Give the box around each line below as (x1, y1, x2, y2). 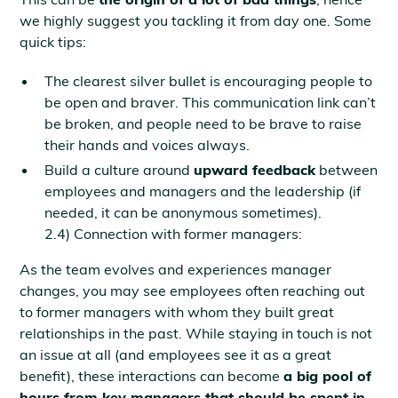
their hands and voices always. (44, 136, 251, 154)
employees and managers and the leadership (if (44, 182, 362, 200)
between (315, 161, 378, 179)
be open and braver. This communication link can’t (44, 93, 377, 111)
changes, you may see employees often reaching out (20, 282, 366, 299)
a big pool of (283, 367, 372, 385)
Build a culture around (44, 161, 195, 179)
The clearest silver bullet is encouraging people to (44, 72, 373, 90)
